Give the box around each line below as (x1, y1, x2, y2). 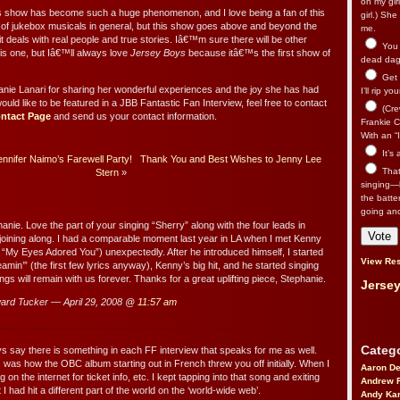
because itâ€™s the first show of (186, 47, 330, 59)
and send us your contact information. (51, 111, 217, 122)
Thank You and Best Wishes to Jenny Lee (140, 154, 321, 165)
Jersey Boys (130, 47, 186, 59)
